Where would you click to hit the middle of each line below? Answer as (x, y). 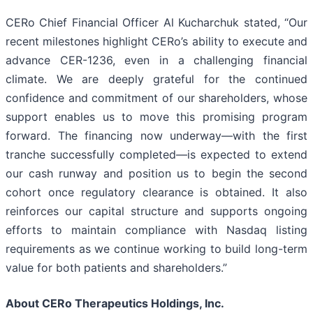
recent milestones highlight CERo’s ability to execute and (156, 42)
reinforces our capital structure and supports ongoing (156, 211)
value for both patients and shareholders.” (116, 268)
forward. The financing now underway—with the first (156, 136)
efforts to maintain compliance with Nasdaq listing (156, 230)
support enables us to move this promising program (156, 117)
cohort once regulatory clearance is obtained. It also (156, 192)
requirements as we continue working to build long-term (156, 249)
